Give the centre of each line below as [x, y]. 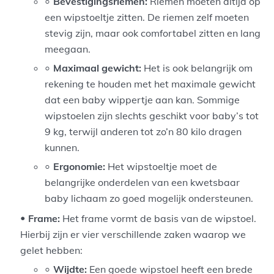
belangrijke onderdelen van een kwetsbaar [143, 183]
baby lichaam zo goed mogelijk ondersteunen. [149, 198]
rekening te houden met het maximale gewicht [150, 84]
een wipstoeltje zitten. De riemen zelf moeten [147, 17]
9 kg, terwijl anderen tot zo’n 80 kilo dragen [143, 132]
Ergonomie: [80, 167]
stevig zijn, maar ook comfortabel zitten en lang [153, 33]
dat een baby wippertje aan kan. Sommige [143, 100]
